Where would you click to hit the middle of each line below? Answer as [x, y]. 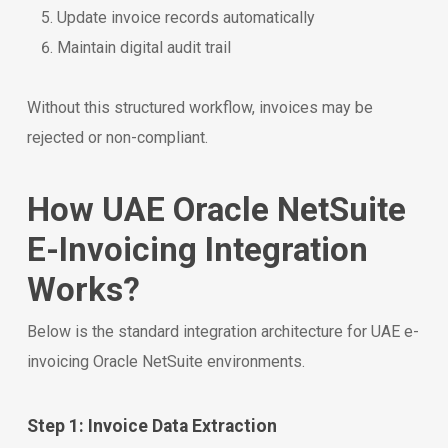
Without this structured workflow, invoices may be [199, 107]
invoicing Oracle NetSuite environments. [165, 361]
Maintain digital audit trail [143, 47]
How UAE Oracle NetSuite [216, 209]
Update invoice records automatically [185, 17]
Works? [83, 289]
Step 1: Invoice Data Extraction [151, 426]
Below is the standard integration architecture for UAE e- [222, 331]
